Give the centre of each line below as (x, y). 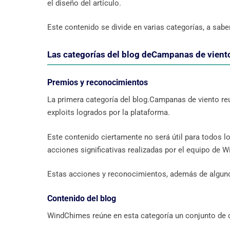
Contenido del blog (82, 198)
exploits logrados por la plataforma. (109, 113)
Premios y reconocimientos (98, 83)
